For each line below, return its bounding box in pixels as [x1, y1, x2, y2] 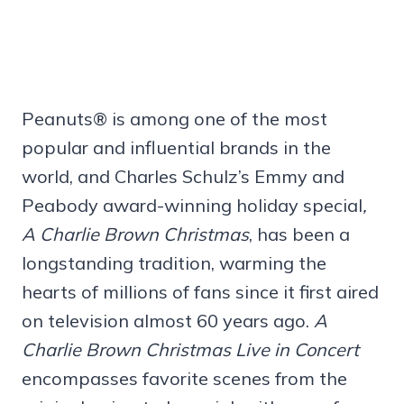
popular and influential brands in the [22, 135, 331, 159]
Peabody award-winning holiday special [22, 193, 363, 216]
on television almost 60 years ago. [22, 308, 314, 332]
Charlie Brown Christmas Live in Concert [22, 337, 359, 361]
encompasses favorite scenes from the [22, 366, 347, 390]
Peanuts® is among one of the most [22, 106, 327, 130]
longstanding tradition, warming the [22, 251, 326, 274]
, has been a [249, 222, 350, 245]
